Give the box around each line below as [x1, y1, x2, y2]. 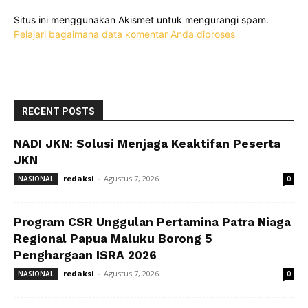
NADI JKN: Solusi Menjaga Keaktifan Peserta [14, 136, 280, 151]
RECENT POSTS [22, 105, 95, 117]
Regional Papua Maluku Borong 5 [14, 231, 212, 245]
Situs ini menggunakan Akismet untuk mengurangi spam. [14, 13, 269, 25]
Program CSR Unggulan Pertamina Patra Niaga [14, 214, 291, 229]
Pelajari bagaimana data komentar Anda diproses [14, 27, 235, 40]
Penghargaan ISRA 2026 [14, 247, 157, 262]
